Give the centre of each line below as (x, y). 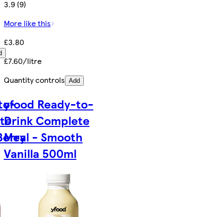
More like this (27, 23)
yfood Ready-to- (48, 103)
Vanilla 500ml (40, 153)
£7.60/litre (23, 61)
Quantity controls (34, 79)
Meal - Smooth (43, 136)
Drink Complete (46, 120)
